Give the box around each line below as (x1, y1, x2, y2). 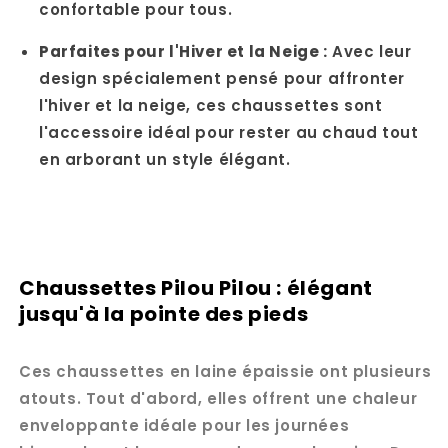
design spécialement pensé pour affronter (39, 67, 406, 89)
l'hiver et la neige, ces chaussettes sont (39, 94, 383, 116)
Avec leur (327, 40, 412, 62)
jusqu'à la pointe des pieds (19, 299, 309, 328)
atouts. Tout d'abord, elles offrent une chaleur (19, 388, 418, 410)
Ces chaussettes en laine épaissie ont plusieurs (19, 361, 432, 383)
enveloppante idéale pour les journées (19, 415, 350, 437)
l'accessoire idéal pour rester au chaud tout (39, 121, 419, 143)
